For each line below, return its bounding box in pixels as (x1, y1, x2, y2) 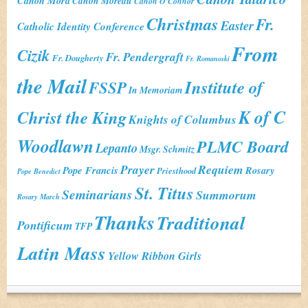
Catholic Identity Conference (17, 19, 144, 34)
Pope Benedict (17, 166, 60, 176)
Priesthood (157, 164, 196, 177)
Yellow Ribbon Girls (108, 247, 201, 263)
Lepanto (96, 139, 137, 157)
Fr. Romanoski (186, 53, 230, 63)
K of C (239, 104, 285, 129)
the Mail (17, 71, 87, 100)
